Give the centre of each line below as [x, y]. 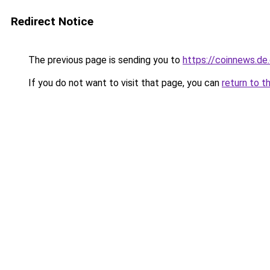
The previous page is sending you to [104, 60]
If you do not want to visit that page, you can [124, 83]
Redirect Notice [52, 21]
